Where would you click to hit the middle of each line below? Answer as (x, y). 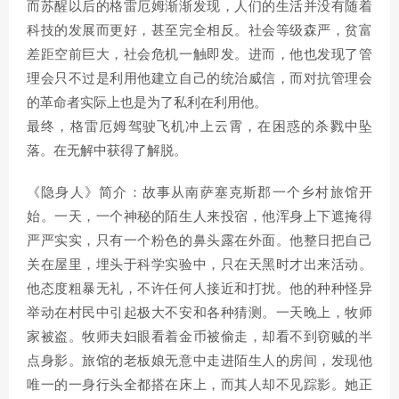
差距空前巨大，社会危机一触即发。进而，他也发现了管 (199, 55)
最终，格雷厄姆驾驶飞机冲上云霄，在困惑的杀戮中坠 (199, 127)
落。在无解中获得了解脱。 (107, 151)
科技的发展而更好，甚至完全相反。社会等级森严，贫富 (199, 31)
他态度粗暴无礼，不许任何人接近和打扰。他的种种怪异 (199, 289)
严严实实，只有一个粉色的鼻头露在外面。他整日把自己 (199, 241)
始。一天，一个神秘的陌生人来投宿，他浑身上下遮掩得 (199, 217)
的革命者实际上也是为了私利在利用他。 (147, 103)
